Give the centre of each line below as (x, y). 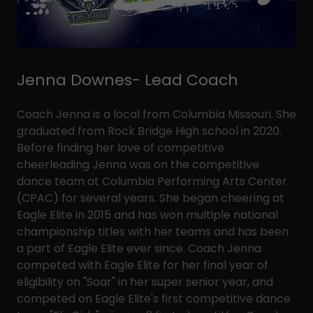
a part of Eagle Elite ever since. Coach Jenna (139, 248)
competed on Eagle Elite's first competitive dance (154, 299)
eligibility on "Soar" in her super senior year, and (145, 282)
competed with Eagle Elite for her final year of (143, 265)
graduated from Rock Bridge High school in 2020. (149, 131)
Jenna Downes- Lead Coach (128, 80)
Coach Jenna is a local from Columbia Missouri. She (156, 114)
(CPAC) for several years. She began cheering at (151, 198)
